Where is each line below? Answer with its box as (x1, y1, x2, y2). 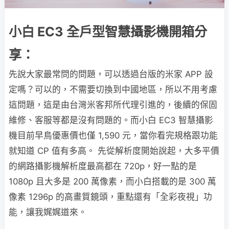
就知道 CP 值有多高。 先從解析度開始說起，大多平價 (9, 145, 219, 156)
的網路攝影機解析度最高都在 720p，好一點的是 (9, 161, 197, 171)
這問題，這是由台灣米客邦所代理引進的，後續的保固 (9, 99, 217, 110)
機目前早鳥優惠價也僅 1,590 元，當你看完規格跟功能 (9, 130, 218, 141)
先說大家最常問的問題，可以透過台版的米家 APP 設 (9, 68, 213, 79)
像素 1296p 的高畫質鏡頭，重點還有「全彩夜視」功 (9, 191, 212, 202)
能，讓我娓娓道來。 (9, 207, 87, 217)
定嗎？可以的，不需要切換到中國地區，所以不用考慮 (9, 84, 217, 95)
